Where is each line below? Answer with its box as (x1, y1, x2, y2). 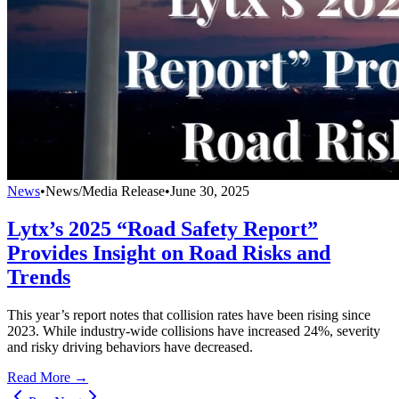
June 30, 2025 (170, 183, 249, 199)
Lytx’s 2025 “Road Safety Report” (7, 216, 318, 240)
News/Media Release (45, 183, 165, 199)
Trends (7, 265, 70, 289)
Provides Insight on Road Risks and (7, 240, 330, 265)
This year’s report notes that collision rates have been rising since (7, 306, 370, 322)
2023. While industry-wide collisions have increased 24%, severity (7, 322, 380, 338)
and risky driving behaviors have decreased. (7, 338, 253, 354)
